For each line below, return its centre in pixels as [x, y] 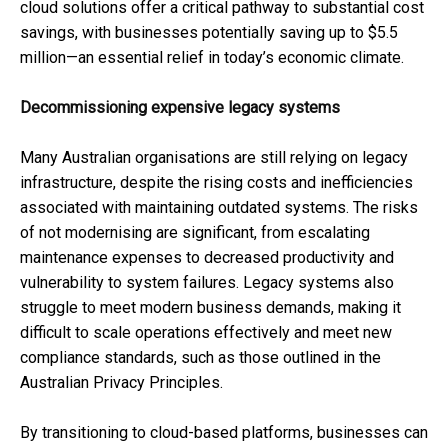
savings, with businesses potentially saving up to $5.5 [209, 32]
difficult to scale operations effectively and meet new [206, 332]
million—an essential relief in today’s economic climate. [212, 57]
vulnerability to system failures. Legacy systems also [207, 282]
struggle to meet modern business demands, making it [210, 307]
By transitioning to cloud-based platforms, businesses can [224, 432]
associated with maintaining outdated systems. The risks [219, 207]
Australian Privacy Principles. [121, 382]
